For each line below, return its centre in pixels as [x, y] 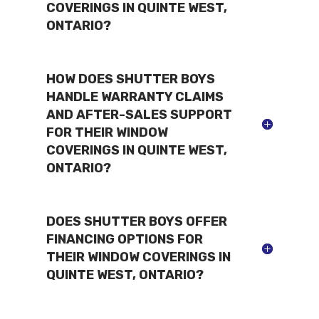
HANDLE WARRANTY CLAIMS [135, 96]
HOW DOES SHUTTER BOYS [130, 79]
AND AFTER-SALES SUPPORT [139, 114]
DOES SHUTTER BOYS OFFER [136, 221]
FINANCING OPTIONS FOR [124, 239]
